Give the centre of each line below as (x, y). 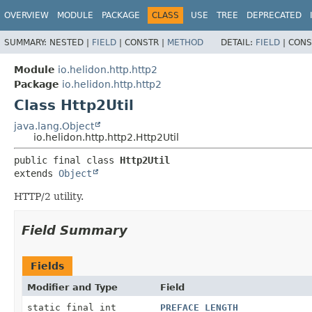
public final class (67, 160)
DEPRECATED (274, 15)
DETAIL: (238, 42)
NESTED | (71, 42)
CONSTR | (146, 42)
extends (36, 173)
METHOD (185, 42)
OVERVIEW (26, 15)
